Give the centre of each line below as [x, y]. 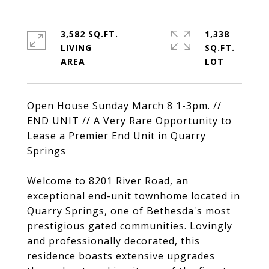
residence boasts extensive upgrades [121, 256]
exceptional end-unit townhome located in [134, 196]
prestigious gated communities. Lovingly [130, 226]
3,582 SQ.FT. [89, 34]
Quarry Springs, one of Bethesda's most [129, 211]
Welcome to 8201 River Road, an [108, 181]
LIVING [76, 48]
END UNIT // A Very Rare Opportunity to [129, 121]
